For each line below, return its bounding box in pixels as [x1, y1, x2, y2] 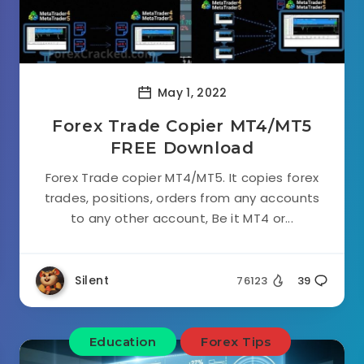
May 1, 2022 [154, 84, 227, 101]
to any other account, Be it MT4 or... [70, 210, 294, 227]
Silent [75, 272, 109, 288]
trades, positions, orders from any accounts [44, 189, 320, 206]
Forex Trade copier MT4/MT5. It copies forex [45, 169, 319, 186]
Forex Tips [201, 334, 271, 349]
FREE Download [110, 138, 254, 158]
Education [89, 334, 157, 349]
